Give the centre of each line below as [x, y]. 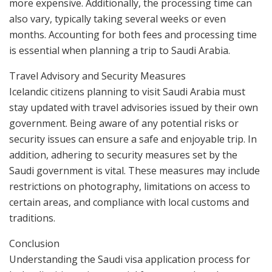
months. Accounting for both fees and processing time [133, 35]
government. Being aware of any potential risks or [124, 124]
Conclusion [34, 244]
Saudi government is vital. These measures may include [134, 171]
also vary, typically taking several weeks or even [117, 19]
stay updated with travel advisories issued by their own [134, 108]
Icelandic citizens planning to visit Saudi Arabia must [127, 92]
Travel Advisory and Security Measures [97, 76]
